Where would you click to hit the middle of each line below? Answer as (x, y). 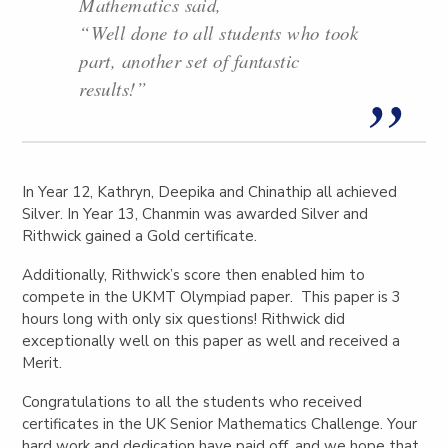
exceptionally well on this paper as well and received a (211, 340)
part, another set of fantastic (189, 61)
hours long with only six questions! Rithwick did (184, 318)
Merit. (46, 362)
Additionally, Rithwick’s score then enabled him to (194, 274)
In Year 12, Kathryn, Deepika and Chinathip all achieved (210, 191)
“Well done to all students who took (218, 33)
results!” (116, 89)
